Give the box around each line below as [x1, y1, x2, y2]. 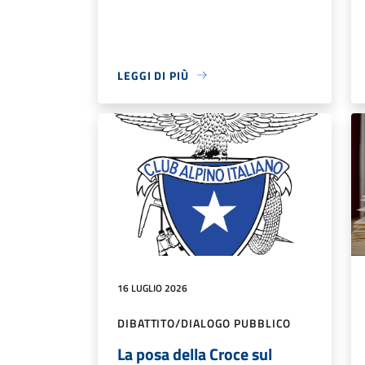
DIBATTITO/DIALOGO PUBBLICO [117, 314, 292, 332]
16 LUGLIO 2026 [117, 280, 187, 297]
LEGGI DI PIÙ [117, 66, 189, 84]
